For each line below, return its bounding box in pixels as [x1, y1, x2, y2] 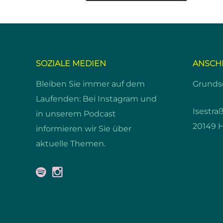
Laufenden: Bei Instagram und [36, 94, 157, 104]
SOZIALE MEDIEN [36, 58, 106, 69]
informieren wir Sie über [36, 123, 131, 134]
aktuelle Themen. [36, 138, 106, 149]
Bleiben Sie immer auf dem [36, 79, 145, 89]
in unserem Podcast [36, 109, 116, 119]
